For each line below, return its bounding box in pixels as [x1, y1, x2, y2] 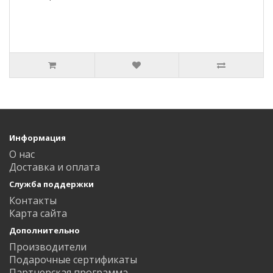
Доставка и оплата [9, 160, 100, 174]
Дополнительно [9, 225, 80, 236]
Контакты [9, 194, 57, 207]
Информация [9, 132, 66, 143]
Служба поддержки [9, 179, 94, 190]
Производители [9, 240, 87, 253]
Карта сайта [9, 207, 67, 220]
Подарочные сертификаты [9, 253, 137, 266]
